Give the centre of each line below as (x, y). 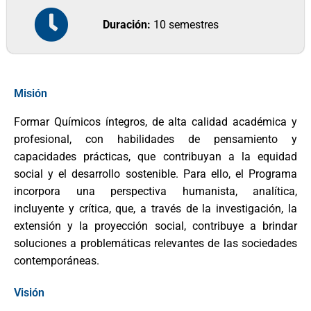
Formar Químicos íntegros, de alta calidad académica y (155, 121)
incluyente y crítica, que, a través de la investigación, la (155, 208)
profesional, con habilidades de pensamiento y (155, 139)
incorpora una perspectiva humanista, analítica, (155, 191)
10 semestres (185, 24)
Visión (29, 293)
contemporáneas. (57, 260)
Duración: (127, 24)
